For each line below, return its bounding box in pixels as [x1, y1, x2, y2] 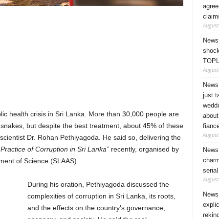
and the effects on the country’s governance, [27, 204, 165, 212]
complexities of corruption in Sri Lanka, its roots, [27, 192, 175, 200]
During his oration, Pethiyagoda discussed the [27, 180, 169, 188]
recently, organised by [109, 145, 179, 153]
